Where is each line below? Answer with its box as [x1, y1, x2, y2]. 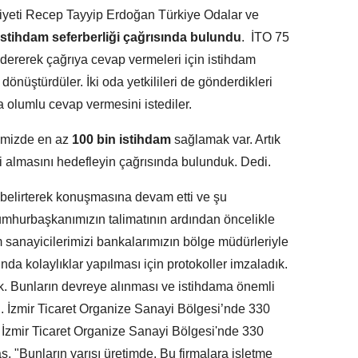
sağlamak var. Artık [171, 132, 280, 146]
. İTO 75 [241, 30, 289, 44]
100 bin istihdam [72, 132, 171, 146]
